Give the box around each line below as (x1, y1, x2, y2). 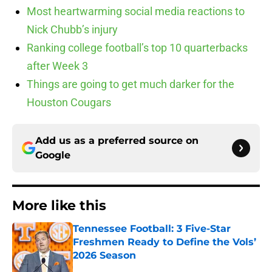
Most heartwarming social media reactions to (27, 5, 245, 18)
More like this (12, 197, 106, 214)
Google (35, 149, 70, 161)
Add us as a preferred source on (35, 135, 199, 147)
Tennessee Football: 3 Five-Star (73, 223, 231, 235)
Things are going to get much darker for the (27, 78, 234, 91)
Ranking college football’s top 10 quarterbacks (27, 41, 248, 55)
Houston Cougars (27, 96, 111, 109)
